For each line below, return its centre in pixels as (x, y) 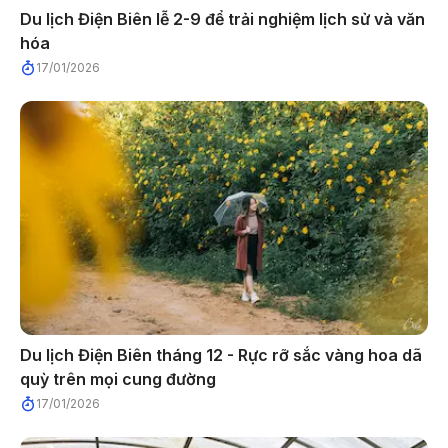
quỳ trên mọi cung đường (118, 378)
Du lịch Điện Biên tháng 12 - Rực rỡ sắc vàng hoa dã (221, 354)
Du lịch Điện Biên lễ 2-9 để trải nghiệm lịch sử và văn (222, 18)
